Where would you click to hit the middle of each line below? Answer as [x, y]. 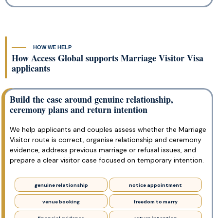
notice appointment [155, 185]
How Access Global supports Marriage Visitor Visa [108, 58]
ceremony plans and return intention [79, 110]
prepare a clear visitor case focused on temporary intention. [107, 160]
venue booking [61, 201]
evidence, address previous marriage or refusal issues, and [103, 150]
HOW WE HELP [52, 47]
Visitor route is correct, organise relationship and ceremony [106, 140]
